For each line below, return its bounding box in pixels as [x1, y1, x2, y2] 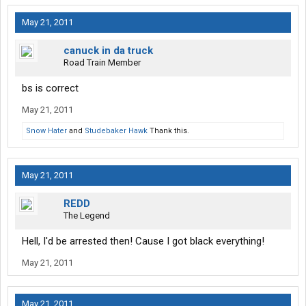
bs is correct [22, 82, 79, 95]
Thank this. [148, 126, 189, 136]
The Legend [64, 210, 110, 221]
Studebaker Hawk [85, 126, 148, 136]
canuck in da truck [64, 44, 153, 57]
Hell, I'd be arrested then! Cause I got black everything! [22, 235, 264, 248]
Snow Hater [26, 126, 67, 136]
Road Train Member [64, 57, 141, 68]
